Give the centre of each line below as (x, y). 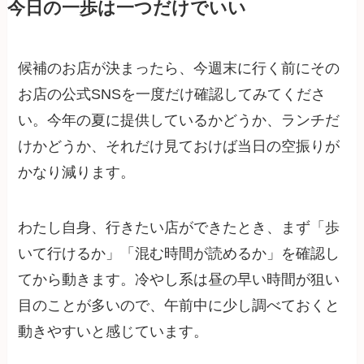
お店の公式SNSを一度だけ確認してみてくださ (172, 95)
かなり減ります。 (77, 173)
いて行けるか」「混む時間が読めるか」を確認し (179, 254)
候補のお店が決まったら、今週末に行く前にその (179, 69)
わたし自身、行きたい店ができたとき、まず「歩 (179, 228)
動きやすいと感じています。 (113, 332)
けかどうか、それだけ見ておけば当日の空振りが (179, 147)
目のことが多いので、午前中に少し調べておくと (179, 306)
